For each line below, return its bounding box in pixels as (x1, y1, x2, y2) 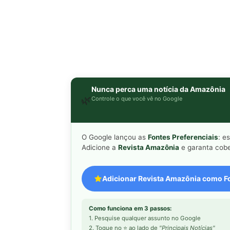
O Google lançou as (82, 132, 148, 141)
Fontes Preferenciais (148, 132, 218, 141)
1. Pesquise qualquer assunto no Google (89, 214, 201, 222)
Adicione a (82, 143, 118, 151)
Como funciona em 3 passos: (89, 204, 171, 212)
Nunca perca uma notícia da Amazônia (91, 84, 225, 93)
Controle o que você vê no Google (91, 94, 182, 102)
